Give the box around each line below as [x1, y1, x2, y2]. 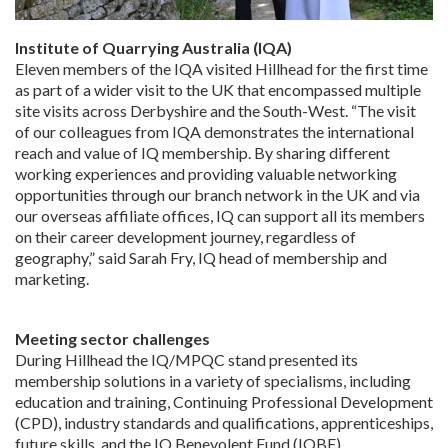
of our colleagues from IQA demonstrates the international [15, 122, 414, 142]
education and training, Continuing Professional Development [15, 391, 433, 411]
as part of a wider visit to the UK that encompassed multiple [15, 80, 421, 100]
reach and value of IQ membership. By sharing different [15, 143, 390, 163]
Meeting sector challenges [15, 328, 210, 348]
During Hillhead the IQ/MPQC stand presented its [15, 349, 358, 369]
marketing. [15, 269, 89, 289]
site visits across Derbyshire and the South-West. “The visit [15, 101, 416, 121]
